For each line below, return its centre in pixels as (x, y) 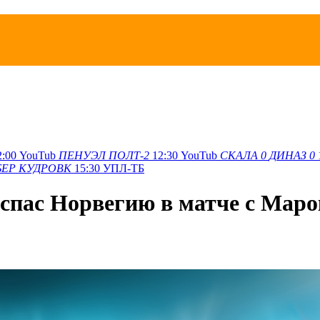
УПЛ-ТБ (124, 168)
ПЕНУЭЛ (82, 155)
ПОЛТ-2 (129, 155)
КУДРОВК (45, 168)
